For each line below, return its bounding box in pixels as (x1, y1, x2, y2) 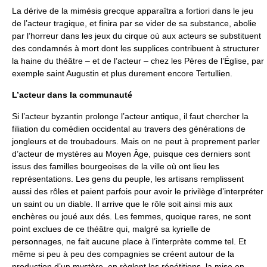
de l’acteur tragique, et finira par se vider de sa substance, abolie (12, 18, 256, 28)
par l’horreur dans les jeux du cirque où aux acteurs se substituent (12, 30, 261, 41)
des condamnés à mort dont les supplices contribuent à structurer (12, 43, 259, 53)
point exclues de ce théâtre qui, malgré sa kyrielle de (12, 223, 210, 234)
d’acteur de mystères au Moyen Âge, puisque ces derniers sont (12, 148, 250, 159)
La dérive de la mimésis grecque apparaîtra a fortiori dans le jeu (12, 5, 253, 15)
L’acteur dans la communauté (12, 89, 132, 100)
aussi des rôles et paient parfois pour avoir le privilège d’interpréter (12, 186, 263, 196)
